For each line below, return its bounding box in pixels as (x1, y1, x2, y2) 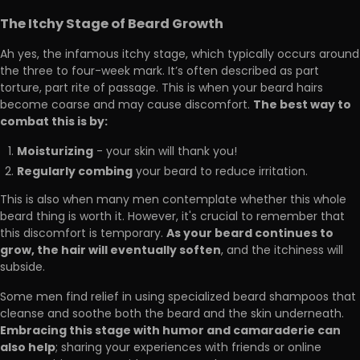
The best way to (253, 96, 351, 116)
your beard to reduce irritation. (133, 162, 308, 182)
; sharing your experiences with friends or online (55, 338, 321, 358)
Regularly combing (17, 162, 133, 182)
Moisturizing (17, 142, 93, 162)
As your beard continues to (166, 223, 333, 243)
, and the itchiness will (221, 241, 343, 260)
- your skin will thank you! (93, 143, 237, 162)
